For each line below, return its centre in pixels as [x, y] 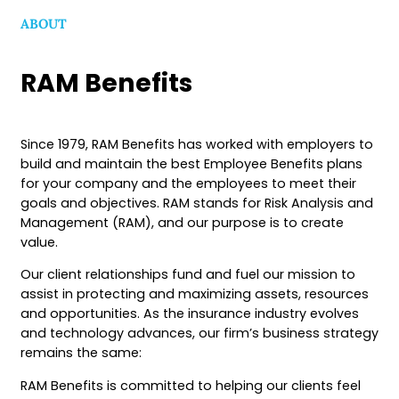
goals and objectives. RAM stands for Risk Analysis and [197, 204]
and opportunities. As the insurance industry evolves [190, 314]
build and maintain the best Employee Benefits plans [191, 164]
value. [39, 243]
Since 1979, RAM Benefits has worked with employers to [197, 145]
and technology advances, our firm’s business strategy [199, 334]
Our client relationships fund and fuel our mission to [188, 275]
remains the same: [81, 353]
